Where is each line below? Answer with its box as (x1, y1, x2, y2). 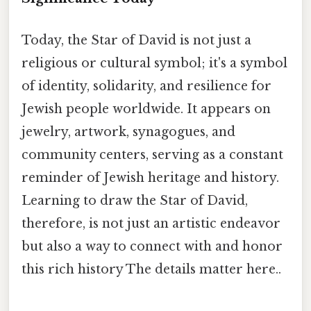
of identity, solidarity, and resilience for (22, 78, 271, 94)
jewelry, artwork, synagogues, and (22, 124, 235, 140)
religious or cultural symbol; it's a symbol (22, 55, 287, 71)
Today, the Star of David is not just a (22, 32, 251, 48)
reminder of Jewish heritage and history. (22, 169, 279, 185)
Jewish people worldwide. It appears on (22, 101, 271, 117)
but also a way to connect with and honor (22, 238, 283, 254)
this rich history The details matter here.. (22, 261, 281, 277)
